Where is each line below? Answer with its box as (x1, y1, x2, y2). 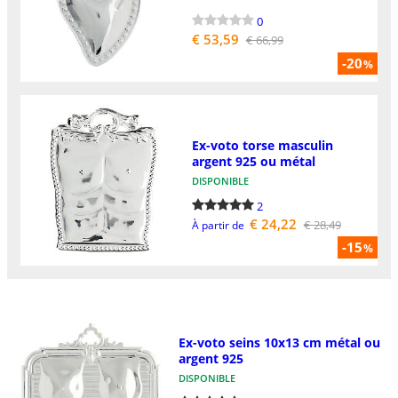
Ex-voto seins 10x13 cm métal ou (178, 334, 380, 352)
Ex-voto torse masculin (191, 136, 333, 154)
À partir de (191, 217, 244, 233)
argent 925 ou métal (191, 152, 315, 170)
